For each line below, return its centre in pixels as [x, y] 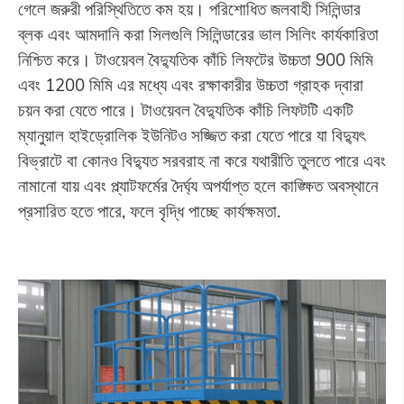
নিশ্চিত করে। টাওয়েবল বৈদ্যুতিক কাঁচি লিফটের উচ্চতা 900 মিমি [195, 59]
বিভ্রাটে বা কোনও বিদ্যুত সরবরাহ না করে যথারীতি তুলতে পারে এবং [202, 160]
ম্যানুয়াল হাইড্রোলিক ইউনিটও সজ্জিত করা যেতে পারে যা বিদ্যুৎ [191, 135]
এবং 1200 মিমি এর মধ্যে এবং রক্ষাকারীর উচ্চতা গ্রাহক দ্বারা [190, 84]
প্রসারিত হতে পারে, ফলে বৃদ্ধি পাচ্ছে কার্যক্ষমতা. [149, 211]
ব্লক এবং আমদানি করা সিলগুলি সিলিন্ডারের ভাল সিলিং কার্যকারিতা [198, 34]
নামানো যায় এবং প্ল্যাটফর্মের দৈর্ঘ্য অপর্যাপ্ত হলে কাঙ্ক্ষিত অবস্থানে [197, 185]
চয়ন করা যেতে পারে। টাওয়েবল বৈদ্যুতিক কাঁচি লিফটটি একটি [185, 110]
